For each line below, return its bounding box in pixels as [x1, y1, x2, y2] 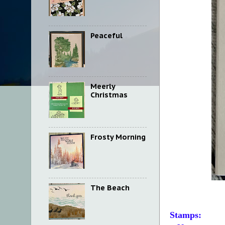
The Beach [90, 183, 130, 193]
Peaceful [90, 30, 123, 40]
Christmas [90, 89, 128, 99]
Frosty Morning [90, 132, 146, 142]
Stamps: [170, 210, 201, 220]
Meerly [90, 81, 115, 91]
